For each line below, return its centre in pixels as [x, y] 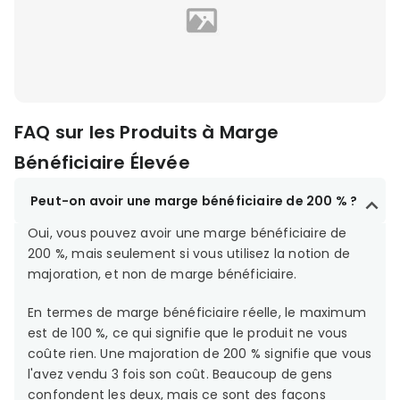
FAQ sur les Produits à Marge [147, 132]
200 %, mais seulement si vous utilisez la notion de [189, 253]
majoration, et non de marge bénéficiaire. [162, 274]
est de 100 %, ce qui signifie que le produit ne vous [188, 333]
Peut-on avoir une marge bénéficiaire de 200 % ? [194, 200]
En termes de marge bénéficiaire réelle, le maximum [197, 312]
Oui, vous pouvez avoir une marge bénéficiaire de [187, 233]
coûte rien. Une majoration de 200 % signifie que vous [200, 353]
